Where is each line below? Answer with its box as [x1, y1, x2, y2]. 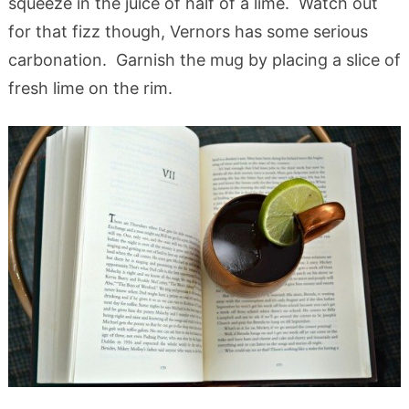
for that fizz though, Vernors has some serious [7, 22, 368, 42]
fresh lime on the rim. [7, 79, 173, 99]
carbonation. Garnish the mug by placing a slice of [7, 50, 401, 70]
